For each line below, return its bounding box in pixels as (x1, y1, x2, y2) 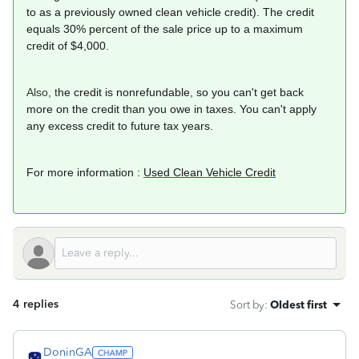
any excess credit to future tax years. (26, 119, 213, 132)
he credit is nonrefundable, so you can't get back (58, 86, 304, 99)
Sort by (230, 298, 264, 311)
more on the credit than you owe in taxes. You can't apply (26, 103, 317, 115)
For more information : (26, 166, 143, 179)
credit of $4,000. (26, 39, 109, 52)
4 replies (13, 297, 58, 311)
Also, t (26, 86, 58, 99)
